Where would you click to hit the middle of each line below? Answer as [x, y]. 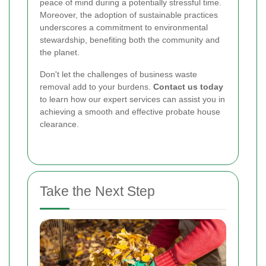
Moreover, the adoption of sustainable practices [129, 15]
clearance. [59, 124]
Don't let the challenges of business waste [118, 74]
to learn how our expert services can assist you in [132, 99]
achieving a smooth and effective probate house [130, 111]
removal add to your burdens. [96, 86]
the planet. [60, 52]
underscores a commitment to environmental [124, 27]
